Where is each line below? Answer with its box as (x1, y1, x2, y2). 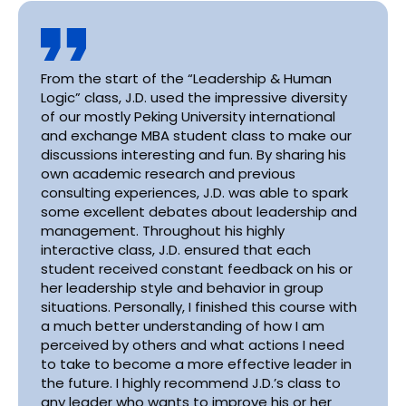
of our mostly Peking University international (41, 107, 335, 126)
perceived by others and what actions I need (41, 335, 344, 354)
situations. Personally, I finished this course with (41, 297, 357, 316)
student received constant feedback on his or (41, 259, 353, 278)
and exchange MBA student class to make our (41, 126, 352, 145)
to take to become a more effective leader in (41, 354, 352, 373)
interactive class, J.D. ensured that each (41, 240, 311, 259)
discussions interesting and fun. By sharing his (41, 145, 346, 164)
